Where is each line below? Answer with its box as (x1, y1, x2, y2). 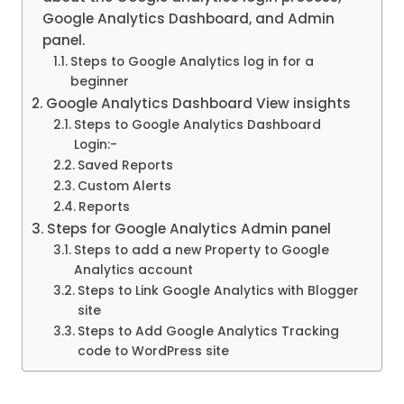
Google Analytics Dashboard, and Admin (42, 9, 335, 29)
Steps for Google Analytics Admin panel (47, 219, 332, 239)
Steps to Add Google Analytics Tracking (77, 323, 339, 341)
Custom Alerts (77, 178, 171, 196)
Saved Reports (77, 157, 173, 175)
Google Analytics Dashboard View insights (46, 94, 352, 114)
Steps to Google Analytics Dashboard (73, 116, 321, 134)
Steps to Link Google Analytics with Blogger (77, 282, 359, 300)
